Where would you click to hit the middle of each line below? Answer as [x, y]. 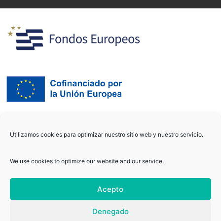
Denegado [110, 211]
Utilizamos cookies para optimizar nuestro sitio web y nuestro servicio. [107, 134]
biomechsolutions [98, 206]
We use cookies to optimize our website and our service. [87, 161]
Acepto [110, 189]
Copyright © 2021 [36, 206]
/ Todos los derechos [166, 206]
